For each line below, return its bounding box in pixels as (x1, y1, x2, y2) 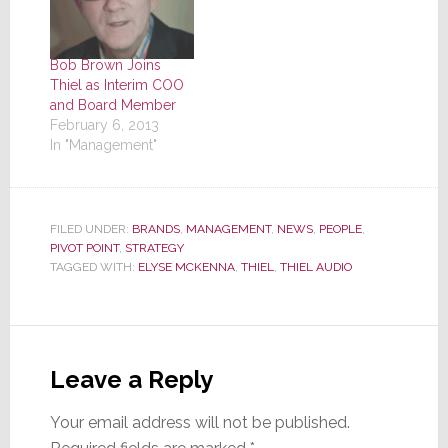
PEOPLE (318, 222, 362, 237)
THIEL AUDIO (279, 260, 352, 275)
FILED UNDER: (49, 222, 132, 237)
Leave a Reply (49, 365, 213, 395)
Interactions (8, 361, 182, 397)
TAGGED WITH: (49, 260, 138, 275)
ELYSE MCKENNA (137, 260, 235, 275)
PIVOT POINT (49, 241, 119, 256)
